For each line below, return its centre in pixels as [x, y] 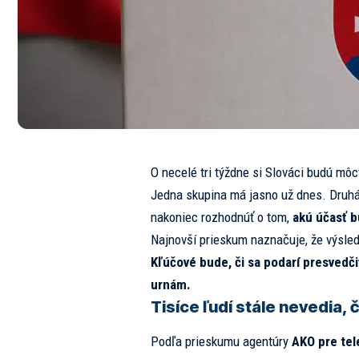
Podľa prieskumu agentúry [221, 342]
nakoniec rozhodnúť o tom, [221, 218]
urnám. [170, 285]
